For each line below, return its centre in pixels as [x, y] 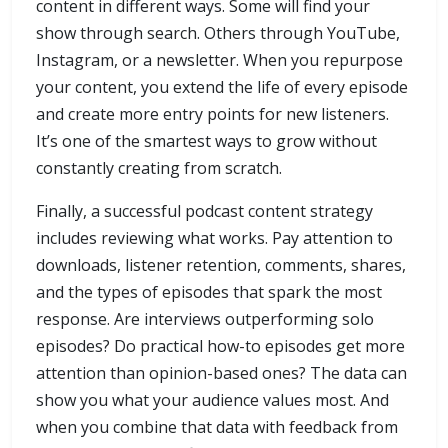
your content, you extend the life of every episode [222, 87]
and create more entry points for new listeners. [212, 114]
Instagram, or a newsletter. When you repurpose [219, 60]
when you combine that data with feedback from [217, 427]
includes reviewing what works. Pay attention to [214, 238]
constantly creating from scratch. [159, 168]
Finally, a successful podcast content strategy [204, 211]
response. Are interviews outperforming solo [205, 319]
